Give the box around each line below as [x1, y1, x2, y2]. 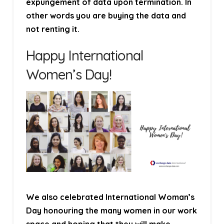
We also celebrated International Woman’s [25, 192, 194, 202]
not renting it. [25, 24, 79, 34]
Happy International [25, 47, 143, 64]
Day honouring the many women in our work [25, 205, 197, 216]
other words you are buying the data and [25, 10, 186, 21]
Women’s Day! [25, 66, 112, 83]
